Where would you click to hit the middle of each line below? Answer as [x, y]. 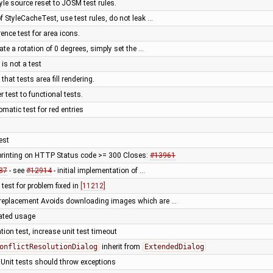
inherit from [121, 246]
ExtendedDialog [174, 246]
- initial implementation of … [98, 170]
